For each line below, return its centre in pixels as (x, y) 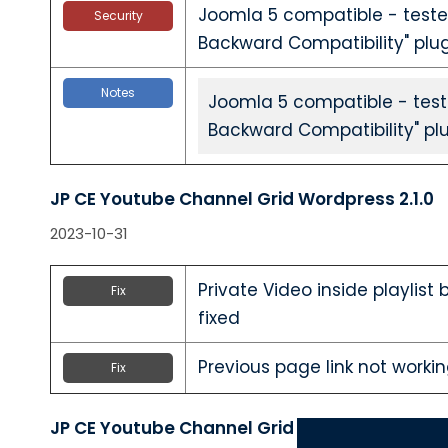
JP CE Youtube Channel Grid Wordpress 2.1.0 (242, 199)
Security (118, 15)
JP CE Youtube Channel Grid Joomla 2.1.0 (227, 428)
